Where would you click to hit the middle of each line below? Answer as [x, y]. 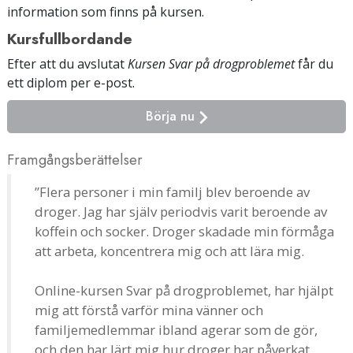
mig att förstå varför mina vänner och [149, 310]
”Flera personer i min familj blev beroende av [172, 191]
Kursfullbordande [70, 38]
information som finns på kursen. [106, 11]
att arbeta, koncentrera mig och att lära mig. [169, 251]
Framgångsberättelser [75, 159]
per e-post [101, 82]
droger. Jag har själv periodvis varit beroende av [181, 211]
